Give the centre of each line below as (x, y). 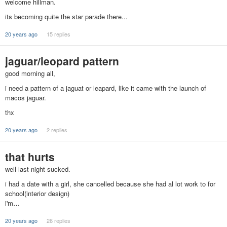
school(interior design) (37, 194)
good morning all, (30, 73)
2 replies (57, 130)
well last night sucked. (38, 169)
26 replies (58, 221)
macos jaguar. (26, 98)
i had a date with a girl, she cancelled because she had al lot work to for (110, 184)
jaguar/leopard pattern (62, 61)
